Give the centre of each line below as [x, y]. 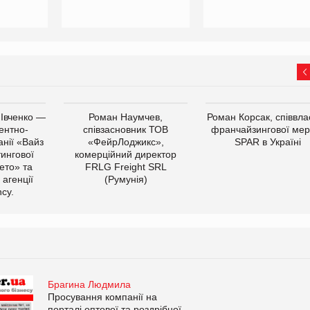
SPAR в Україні [267, 142]
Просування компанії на [102, 297]
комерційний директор [126, 154]
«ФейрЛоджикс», [126, 142]
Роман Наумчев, [126, 117]
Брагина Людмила [89, 284]
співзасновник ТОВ [126, 129]
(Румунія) [126, 179]
